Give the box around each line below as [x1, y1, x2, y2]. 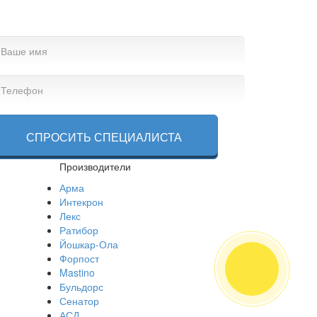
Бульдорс [59, 279, 103, 294]
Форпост [59, 251, 99, 265]
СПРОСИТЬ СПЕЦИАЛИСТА [26, 129, 182, 145]
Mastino [59, 265, 95, 279]
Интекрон [59, 195, 103, 209]
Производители [59, 159, 131, 173]
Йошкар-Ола [59, 237, 118, 251]
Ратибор [59, 223, 98, 237]
